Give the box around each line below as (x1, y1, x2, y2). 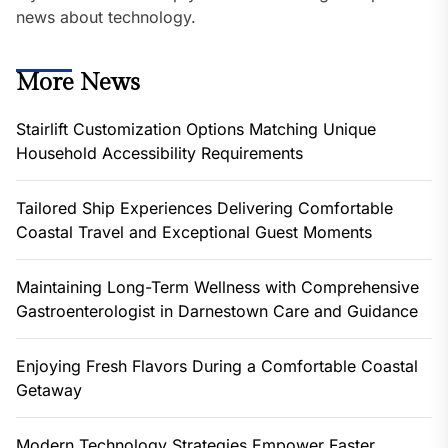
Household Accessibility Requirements (16, 143, 303, 164)
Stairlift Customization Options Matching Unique (16, 119, 376, 140)
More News (16, 69, 140, 98)
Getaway (16, 380, 82, 401)
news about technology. (16, 7, 196, 28)
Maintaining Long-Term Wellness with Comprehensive (16, 277, 419, 298)
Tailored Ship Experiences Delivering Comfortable (16, 198, 393, 219)
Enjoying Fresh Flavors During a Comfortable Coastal (16, 356, 418, 377)
